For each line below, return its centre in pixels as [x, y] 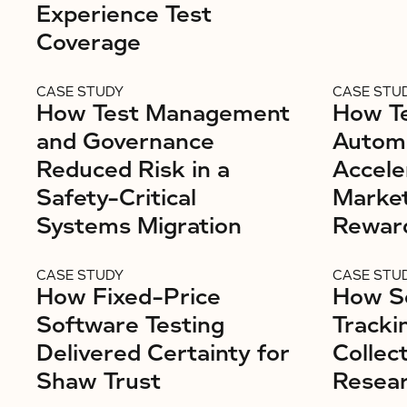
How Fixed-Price [129, 297]
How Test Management [163, 114]
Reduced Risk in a [133, 170]
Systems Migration [139, 226]
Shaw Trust [99, 382]
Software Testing [130, 325]
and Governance [125, 142]
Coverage [89, 43]
